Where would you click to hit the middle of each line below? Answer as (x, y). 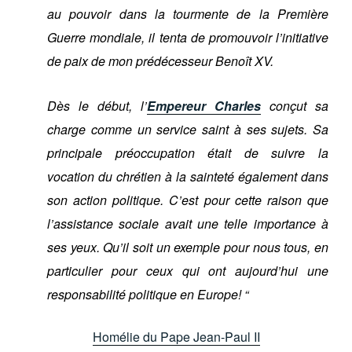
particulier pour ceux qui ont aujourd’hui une (188, 270)
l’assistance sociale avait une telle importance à (188, 223)
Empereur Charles (204, 105)
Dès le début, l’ (97, 105)
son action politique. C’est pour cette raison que (188, 200)
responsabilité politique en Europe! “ (148, 294)
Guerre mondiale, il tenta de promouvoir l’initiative (188, 37)
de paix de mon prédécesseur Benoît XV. (160, 60)
